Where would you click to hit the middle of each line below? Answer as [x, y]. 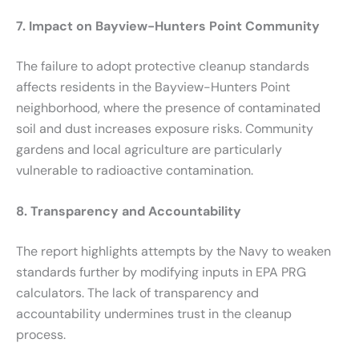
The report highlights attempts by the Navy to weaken [173, 252]
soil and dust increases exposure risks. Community [165, 128]
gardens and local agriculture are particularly [149, 149]
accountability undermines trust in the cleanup [154, 314]
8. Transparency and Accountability [129, 212]
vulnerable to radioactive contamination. [135, 170]
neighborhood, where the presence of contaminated [168, 107]
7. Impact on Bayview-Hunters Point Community [168, 26]
